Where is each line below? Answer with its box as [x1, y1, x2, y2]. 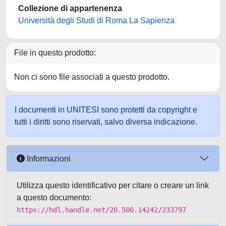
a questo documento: [17, 193, 91, 202]
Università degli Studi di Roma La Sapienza [18, 16, 175, 25]
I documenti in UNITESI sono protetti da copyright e [15, 105, 197, 114]
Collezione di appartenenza [18, 4, 122, 13]
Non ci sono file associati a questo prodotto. [14, 73, 169, 81]
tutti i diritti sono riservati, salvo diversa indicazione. [15, 118, 197, 126]
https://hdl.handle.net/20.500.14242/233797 [17, 206, 186, 214]
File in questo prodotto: [14, 48, 96, 57]
